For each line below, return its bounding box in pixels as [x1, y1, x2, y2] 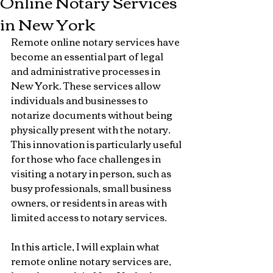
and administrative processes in [11, 62, 162, 80]
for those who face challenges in [11, 149, 163, 168]
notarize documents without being [11, 105, 174, 124]
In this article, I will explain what [11, 237, 161, 255]
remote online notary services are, [11, 252, 173, 270]
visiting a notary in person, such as [11, 164, 173, 182]
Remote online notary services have [11, 32, 182, 51]
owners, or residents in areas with [11, 193, 169, 211]
